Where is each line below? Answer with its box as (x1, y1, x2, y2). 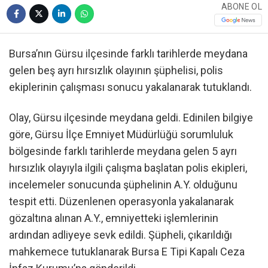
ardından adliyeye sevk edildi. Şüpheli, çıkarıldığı (9, 229, 232, 242)
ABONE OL (221, 2, 262, 12)
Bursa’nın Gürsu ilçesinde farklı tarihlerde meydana (9, 47, 248, 60)
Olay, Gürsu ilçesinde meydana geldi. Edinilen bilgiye (9, 111, 253, 124)
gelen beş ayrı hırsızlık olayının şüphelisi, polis (9, 63, 223, 77)
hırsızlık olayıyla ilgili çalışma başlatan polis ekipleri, (9, 162, 247, 175)
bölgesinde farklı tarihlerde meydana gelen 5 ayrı (9, 145, 237, 158)
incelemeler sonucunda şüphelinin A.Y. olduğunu (9, 178, 237, 191)
